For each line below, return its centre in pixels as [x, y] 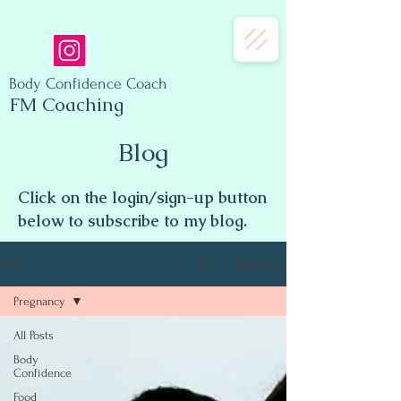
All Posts [34, 335]
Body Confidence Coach [88, 84]
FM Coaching [66, 104]
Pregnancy [39, 301]
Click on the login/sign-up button [142, 197]
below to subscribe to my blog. [135, 221]
